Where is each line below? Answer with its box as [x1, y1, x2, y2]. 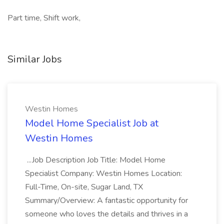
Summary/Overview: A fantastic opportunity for [25, 195, 188, 206]
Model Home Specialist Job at [25, 116, 158, 130]
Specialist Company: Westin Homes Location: [25, 168, 182, 179]
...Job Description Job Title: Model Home [25, 154, 165, 165]
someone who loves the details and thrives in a [25, 208, 188, 219]
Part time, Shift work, [7, 12, 80, 23]
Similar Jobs [7, 52, 62, 66]
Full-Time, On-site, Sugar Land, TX [25, 181, 143, 192]
